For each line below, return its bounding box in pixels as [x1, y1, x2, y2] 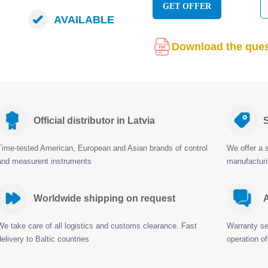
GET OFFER [162, 2, 211, 11]
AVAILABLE [53, 13, 114, 26]
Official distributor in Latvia [33, 115, 155, 126]
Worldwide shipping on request [33, 193, 175, 203]
